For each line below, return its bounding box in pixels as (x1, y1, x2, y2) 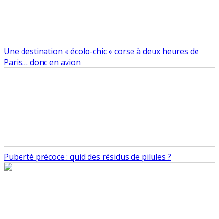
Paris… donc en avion (4, 57, 81, 68)
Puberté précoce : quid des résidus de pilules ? (4, 152, 171, 163)
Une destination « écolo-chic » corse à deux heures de (4, 46, 199, 57)
